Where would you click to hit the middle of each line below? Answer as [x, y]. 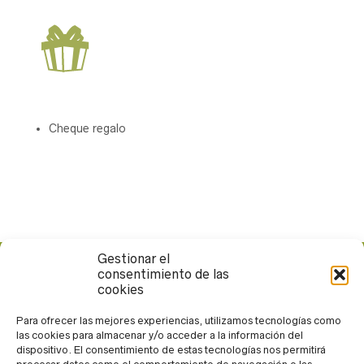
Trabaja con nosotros [82, 344]
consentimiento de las [163, 274]
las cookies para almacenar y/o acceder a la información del [160, 335]
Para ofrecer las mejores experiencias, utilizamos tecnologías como [179, 321]
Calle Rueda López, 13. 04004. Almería [128, 282]
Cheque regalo [87, 128]
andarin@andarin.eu [77, 313]
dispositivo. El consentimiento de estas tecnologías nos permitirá [171, 350]
